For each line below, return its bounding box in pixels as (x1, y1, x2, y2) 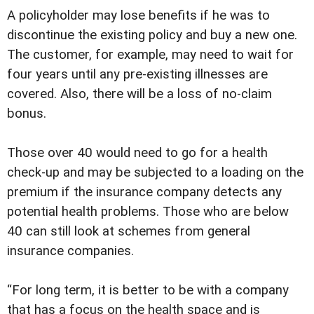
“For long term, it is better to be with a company (7, 282, 289, 299)
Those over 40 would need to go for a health (7, 145, 268, 161)
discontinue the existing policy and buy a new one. (7, 27, 297, 43)
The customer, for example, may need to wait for (7, 47, 294, 63)
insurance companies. (7, 243, 134, 259)
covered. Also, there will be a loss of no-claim (7, 86, 272, 102)
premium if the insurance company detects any (7, 184, 282, 200)
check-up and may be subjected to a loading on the (7, 165, 303, 181)
